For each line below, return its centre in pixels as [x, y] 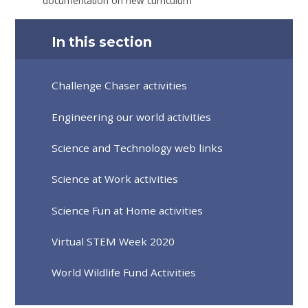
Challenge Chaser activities [120, 86]
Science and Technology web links [137, 147]
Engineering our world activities [132, 117]
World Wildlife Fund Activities [124, 273]
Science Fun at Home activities [128, 210]
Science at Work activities [115, 179]
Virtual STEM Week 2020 [113, 241]
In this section [102, 42]
